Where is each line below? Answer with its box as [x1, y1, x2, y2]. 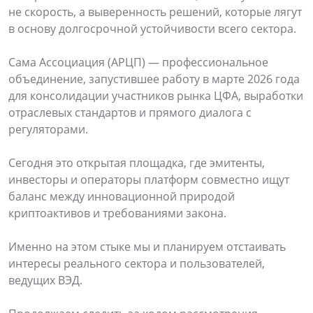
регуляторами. [8, 121, 91, 137]
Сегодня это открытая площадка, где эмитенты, [8, 154, 265, 170]
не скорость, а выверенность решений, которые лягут [8, 3, 302, 20]
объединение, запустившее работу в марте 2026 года [8, 71, 300, 87]
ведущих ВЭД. [8, 272, 82, 288]
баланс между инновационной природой [8, 188, 235, 204]
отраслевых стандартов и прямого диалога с [8, 104, 252, 120]
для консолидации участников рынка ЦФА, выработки [8, 87, 303, 103]
